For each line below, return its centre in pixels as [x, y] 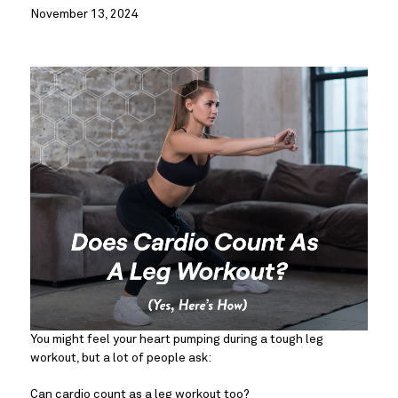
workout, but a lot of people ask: [122, 358]
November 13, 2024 [84, 14]
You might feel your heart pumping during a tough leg [177, 340]
